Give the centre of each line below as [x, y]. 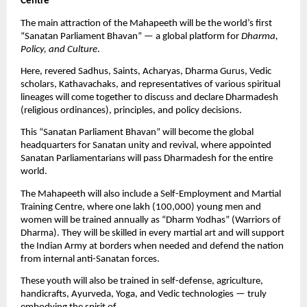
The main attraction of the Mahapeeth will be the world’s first [146, 23]
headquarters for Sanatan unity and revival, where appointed [146, 146]
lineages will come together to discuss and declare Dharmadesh [149, 98]
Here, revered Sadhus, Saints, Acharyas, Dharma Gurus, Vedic [146, 72]
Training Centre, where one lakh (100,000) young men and [141, 207]
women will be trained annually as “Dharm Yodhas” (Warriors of [151, 220]
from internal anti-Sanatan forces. [90, 259]
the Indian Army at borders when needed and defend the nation [152, 246]
